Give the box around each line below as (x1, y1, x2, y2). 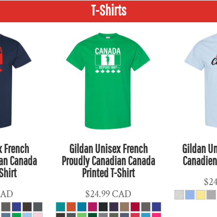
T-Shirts (91, 1, 126, 18)
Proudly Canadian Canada (62, 153, 155, 168)
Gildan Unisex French (69, 141, 148, 155)
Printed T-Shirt (82, 165, 135, 180)
